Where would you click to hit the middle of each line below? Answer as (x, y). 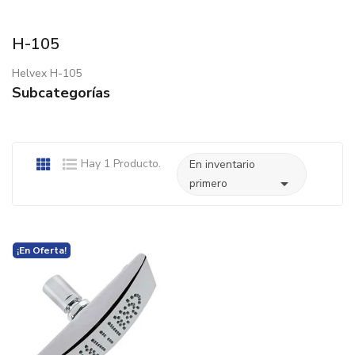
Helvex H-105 (47, 74)
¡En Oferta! (42, 251)
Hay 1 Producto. (121, 164)
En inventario (222, 165)
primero (208, 184)
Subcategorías (61, 93)
